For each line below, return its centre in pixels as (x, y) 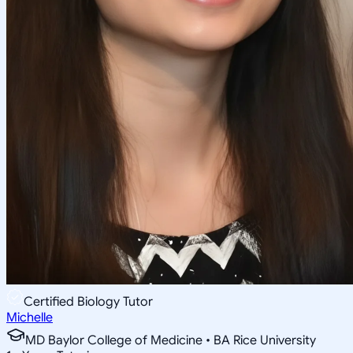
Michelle (30, 317)
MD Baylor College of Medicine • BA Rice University (171, 340)
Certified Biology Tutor (88, 301)
